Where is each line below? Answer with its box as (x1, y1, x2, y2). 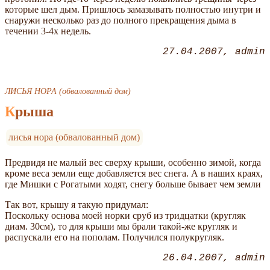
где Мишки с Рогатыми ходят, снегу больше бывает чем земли (5, 178, 261, 189)
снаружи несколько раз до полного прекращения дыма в (5, 14, 236, 25)
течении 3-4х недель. (5, 25, 91, 36)
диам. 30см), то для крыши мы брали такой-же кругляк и (5, 221, 237, 231)
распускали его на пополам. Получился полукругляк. (5, 231, 227, 242)
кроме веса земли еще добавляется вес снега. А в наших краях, (5, 168, 263, 178)
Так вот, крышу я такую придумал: (5, 199, 148, 210)
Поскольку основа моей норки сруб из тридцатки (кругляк (5, 210, 246, 221)
